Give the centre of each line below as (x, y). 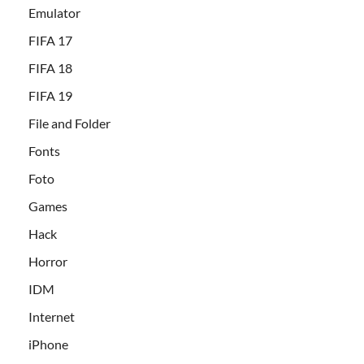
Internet (52, 316)
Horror (48, 261)
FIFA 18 (50, 67)
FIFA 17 (50, 40)
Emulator (54, 12)
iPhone (48, 344)
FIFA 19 (50, 95)
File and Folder (69, 123)
